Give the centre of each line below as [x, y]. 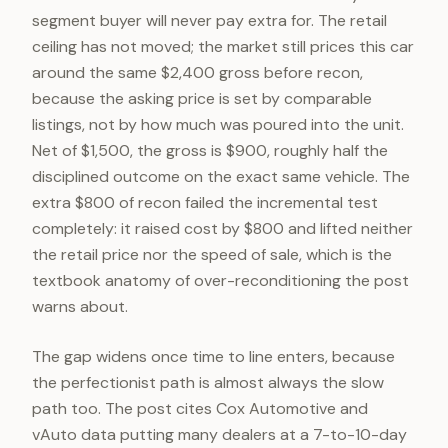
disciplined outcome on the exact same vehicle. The [221, 176]
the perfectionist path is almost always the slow [208, 382]
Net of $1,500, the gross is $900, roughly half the [210, 150]
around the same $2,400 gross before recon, [197, 72]
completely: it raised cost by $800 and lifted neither [222, 228]
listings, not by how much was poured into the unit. [218, 124]
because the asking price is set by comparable [202, 98]
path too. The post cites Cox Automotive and [200, 408]
